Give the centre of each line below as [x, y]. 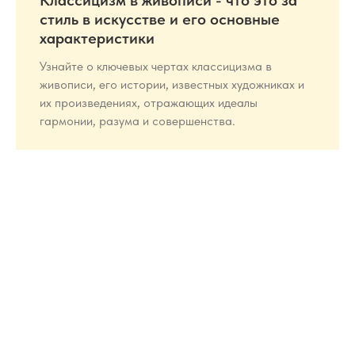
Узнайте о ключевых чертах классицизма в [156, 67]
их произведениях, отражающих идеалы [149, 103]
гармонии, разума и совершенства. [137, 121]
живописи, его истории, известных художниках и [172, 85]
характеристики [97, 38]
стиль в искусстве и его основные [160, 19]
